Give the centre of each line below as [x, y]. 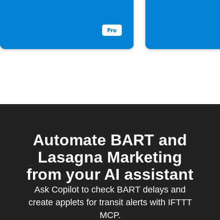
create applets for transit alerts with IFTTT [110, 202]
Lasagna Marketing [110, 157]
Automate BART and [110, 140]
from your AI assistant [110, 174]
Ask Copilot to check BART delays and [110, 190]
